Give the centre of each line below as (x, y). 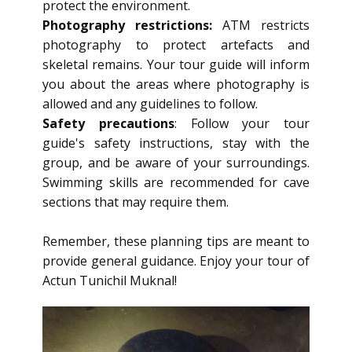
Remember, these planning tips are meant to (176, 241)
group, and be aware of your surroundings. (176, 163)
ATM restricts (266, 25)
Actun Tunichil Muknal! (110, 280)
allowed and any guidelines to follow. (150, 104)
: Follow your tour (242, 123)
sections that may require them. (136, 202)
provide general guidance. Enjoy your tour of (176, 261)
